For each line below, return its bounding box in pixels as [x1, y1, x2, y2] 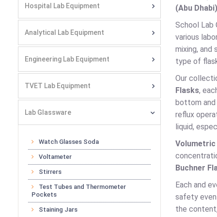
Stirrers [39, 168, 62, 175]
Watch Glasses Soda [39, 138, 99, 145]
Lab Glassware [25, 108, 71, 116]
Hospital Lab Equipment [25, 2, 100, 10]
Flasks [175, 86, 199, 95]
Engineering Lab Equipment [25, 55, 109, 63]
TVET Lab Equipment [25, 82, 91, 90]
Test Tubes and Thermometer [39, 183, 126, 190]
